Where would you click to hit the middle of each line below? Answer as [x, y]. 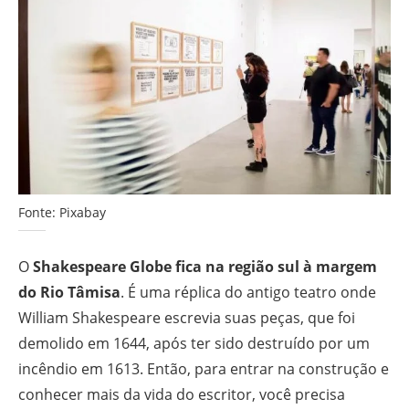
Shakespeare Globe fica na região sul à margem [203, 267]
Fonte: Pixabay [62, 213]
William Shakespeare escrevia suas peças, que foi [187, 318]
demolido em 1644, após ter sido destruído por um [194, 344]
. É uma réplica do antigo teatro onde [248, 293]
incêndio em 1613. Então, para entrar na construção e [204, 369]
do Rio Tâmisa [69, 293]
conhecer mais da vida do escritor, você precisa [182, 395]
